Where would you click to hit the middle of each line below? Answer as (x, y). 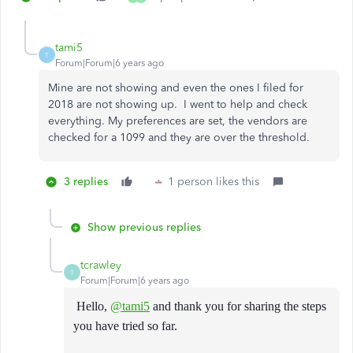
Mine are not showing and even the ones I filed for (176, 88)
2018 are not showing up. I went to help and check (178, 104)
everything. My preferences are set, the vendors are (178, 121)
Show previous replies (144, 227)
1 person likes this (214, 182)
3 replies (86, 182)
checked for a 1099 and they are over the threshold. (179, 137)
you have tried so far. (125, 326)
